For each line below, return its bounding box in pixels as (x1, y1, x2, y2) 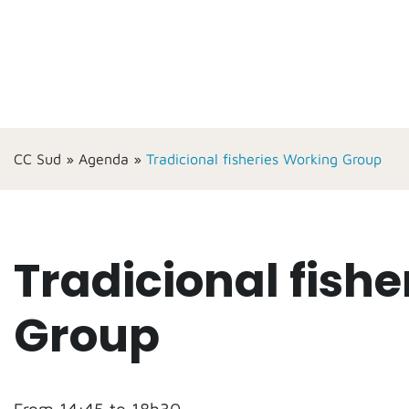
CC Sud (14, 151, 61, 167)
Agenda (79, 151, 129, 167)
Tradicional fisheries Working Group (146, 151, 382, 167)
